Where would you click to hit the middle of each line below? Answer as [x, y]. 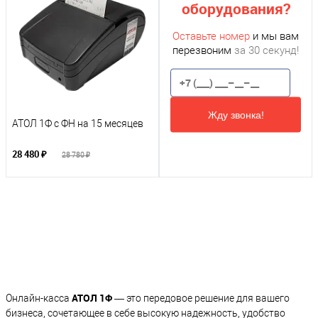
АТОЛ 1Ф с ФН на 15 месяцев [78, 124]
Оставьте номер [211, 36]
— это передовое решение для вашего [201, 298]
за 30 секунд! [267, 50]
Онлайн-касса [39, 298]
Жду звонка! [236, 115]
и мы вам [274, 36]
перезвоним [203, 50]
